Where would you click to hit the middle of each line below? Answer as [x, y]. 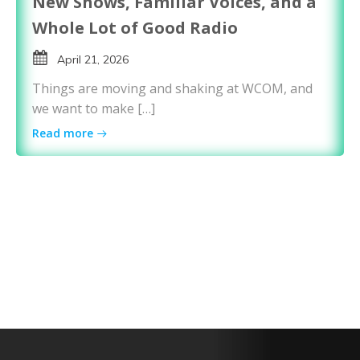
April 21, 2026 [93, 59]
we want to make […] [94, 109]
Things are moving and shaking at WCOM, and [172, 89]
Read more [63, 133]
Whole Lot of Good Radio [135, 27]
